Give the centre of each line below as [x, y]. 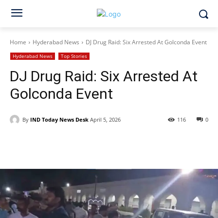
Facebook [44, 145]
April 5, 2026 [105, 120]
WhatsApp [150, 145]
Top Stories [74, 56]
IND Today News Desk [59, 119]
